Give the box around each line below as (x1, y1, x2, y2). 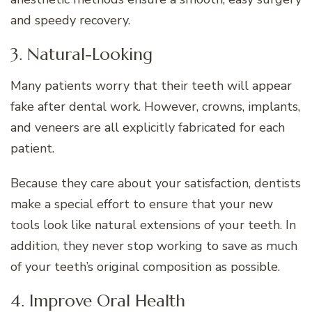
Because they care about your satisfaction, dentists (10, 174, 301, 192)
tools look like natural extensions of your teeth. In (10, 216, 296, 233)
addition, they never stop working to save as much (10, 237, 297, 254)
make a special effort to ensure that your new (10, 195, 273, 212)
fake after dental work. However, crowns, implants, (10, 97, 300, 115)
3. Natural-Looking (10, 43, 153, 65)
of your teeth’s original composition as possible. (10, 258, 280, 275)
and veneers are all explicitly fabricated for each (10, 118, 285, 136)
